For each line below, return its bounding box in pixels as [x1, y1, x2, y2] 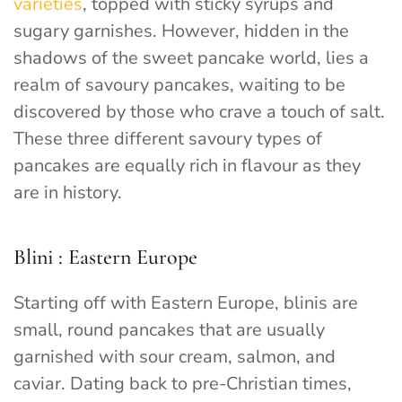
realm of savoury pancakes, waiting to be [13, 73, 345, 98]
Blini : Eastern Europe [13, 244, 197, 271]
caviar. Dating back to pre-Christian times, [13, 371, 352, 397]
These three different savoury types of [13, 127, 322, 152]
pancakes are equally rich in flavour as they [13, 153, 361, 179]
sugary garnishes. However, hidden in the [13, 19, 349, 44]
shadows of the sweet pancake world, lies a [13, 46, 369, 71]
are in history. [13, 180, 122, 205]
